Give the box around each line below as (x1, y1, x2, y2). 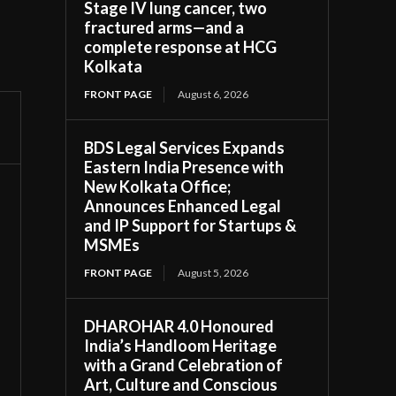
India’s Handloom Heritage (84, 335, 278, 355)
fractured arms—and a (84, 17, 245, 37)
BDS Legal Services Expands (84, 137, 286, 157)
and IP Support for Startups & (84, 215, 297, 235)
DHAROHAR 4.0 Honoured (84, 316, 275, 336)
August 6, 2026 (178, 87, 249, 101)
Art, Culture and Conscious (84, 374, 278, 394)
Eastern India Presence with (84, 156, 285, 177)
